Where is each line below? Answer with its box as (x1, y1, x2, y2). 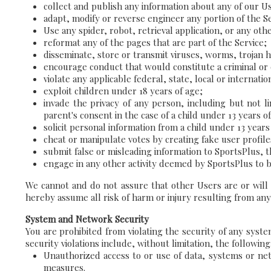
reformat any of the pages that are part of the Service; (44, 36, 267, 48)
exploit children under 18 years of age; (44, 85, 203, 97)
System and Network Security (25, 213, 149, 225)
